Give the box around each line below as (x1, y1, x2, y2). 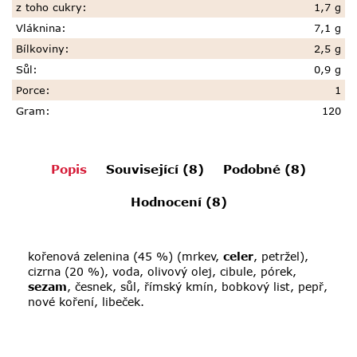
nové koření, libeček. (28, 295, 144, 309)
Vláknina (16, 22, 61, 35)
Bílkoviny (16, 42, 65, 56)
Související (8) (106, 162, 204, 177)
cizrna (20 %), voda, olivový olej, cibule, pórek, (28, 265, 296, 279)
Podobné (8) (223, 162, 306, 177)
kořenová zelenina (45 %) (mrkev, (28, 249, 223, 264)
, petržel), (253, 249, 308, 264)
